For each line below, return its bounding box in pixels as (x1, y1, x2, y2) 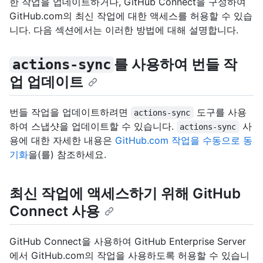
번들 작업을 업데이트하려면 (9, 106, 131, 119)
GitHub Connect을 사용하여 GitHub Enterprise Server (9, 235, 246, 248)
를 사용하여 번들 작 (113, 56, 237, 73)
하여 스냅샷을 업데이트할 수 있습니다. (9, 120, 177, 133)
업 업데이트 (9, 73, 83, 90)
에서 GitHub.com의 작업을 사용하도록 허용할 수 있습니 (9, 249, 249, 262)
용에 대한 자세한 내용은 (9, 134, 115, 147)
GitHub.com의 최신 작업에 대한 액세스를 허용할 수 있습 (9, 10, 252, 22)
